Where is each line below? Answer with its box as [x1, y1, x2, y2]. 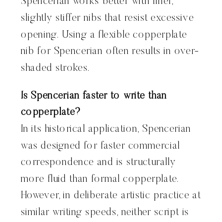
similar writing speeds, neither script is [21, 207, 189, 218]
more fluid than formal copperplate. [21, 174, 179, 185]
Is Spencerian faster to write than [21, 91, 167, 102]
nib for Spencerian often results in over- [21, 46, 200, 57]
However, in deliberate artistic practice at [21, 191, 201, 201]
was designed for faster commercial [21, 141, 180, 152]
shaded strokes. [21, 63, 90, 74]
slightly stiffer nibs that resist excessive [21, 13, 194, 24]
